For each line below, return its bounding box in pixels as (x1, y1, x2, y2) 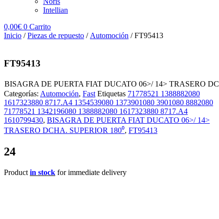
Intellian (43, 6, 68, 14)
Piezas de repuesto (27, 31, 84, 40)
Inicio (4, 31, 22, 40)
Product (4, 168, 30, 177)
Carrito (29, 22, 51, 31)
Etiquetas (97, 89, 126, 98)
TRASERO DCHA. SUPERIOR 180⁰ (4, 126, 125, 135)
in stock (30, 168, 55, 177)
